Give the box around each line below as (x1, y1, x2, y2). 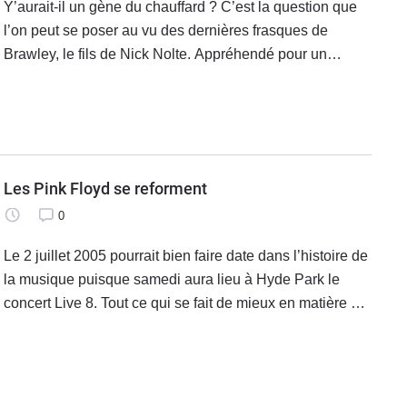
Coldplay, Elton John (4, 342, 137, 359)
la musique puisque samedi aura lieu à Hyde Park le (4, 272, 340, 288)
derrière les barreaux (4, 94, 137, 110)
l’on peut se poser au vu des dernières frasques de (4, 23, 328, 39)
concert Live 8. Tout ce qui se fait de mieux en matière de (4, 295, 367, 312)
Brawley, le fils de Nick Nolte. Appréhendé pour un (4, 46, 327, 63)
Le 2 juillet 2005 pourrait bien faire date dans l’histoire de (4, 248, 368, 264)
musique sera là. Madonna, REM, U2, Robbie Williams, (4, 319, 358, 335)
